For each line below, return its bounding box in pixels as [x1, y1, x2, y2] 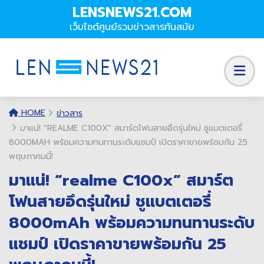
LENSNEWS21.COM [72, 2, 192, 23]
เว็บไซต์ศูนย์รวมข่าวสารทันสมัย [70, 20, 194, 34]
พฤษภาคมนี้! [9, 150, 53, 163]
